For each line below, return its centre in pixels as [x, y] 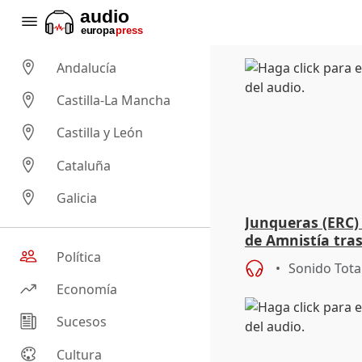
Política [79, 257]
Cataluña [84, 165]
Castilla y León [100, 133]
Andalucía [87, 68]
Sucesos [82, 322]
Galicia [77, 198]
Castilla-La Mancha [114, 101]
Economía [87, 290]
